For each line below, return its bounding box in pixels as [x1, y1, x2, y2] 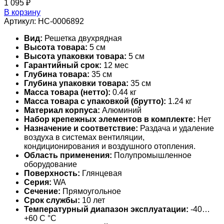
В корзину [4, 8, 40, 17]
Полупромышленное [112, 151, 191, 160]
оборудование [24, 160, 77, 169]
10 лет [80, 196, 105, 205]
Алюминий [100, 106, 141, 115]
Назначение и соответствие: [24, 124, 138, 133]
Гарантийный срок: [24, 61, 101, 70]
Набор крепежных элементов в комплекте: [24, 115, 195, 124]
